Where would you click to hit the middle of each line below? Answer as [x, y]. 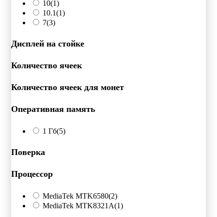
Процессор [32, 174]
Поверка [28, 152]
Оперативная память [53, 109]
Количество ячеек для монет [68, 87]
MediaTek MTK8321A [78, 205]
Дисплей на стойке [48, 44]
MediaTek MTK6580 [76, 196]
